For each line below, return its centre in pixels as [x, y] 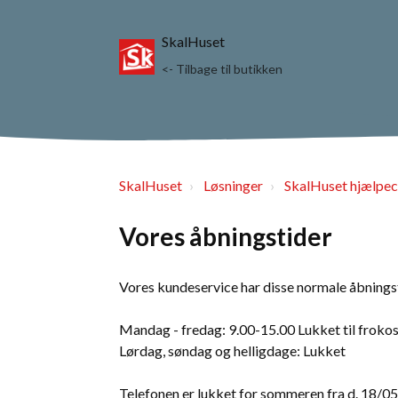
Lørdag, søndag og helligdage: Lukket [232, 350]
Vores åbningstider [226, 236]
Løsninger [233, 185]
